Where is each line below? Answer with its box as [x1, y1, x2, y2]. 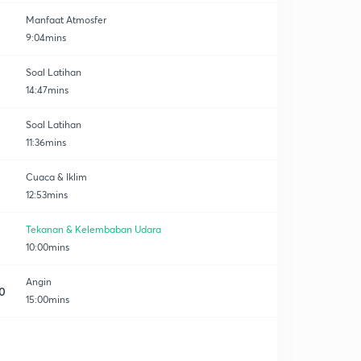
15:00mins [26, 293, 69, 305]
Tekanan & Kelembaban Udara [26, 223, 161, 235]
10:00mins [26, 241, 69, 253]
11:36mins [26, 136, 66, 148]
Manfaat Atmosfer [26, 14, 106, 26]
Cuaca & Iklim [26, 171, 87, 183]
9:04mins [26, 31, 66, 44]
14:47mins [26, 84, 68, 96]
